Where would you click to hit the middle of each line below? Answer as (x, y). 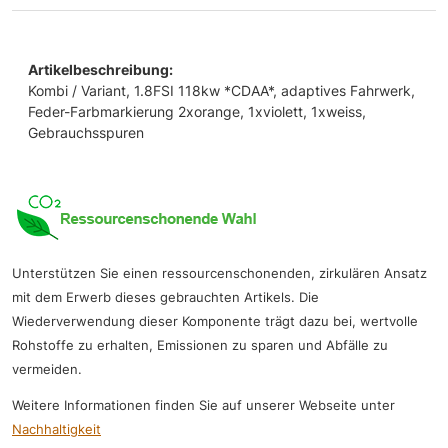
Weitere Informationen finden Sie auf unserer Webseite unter (203, 405)
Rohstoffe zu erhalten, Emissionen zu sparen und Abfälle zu (200, 345)
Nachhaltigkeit (56, 429)
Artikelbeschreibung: (100, 69)
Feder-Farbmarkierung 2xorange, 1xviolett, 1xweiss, (197, 111)
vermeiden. (47, 369)
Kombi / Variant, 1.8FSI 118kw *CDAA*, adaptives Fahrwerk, (221, 90)
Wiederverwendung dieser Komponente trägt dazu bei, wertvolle (215, 321)
